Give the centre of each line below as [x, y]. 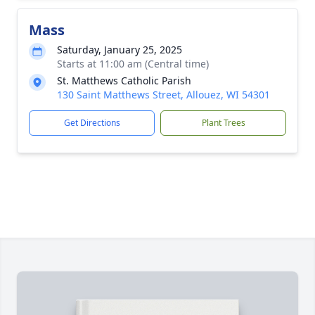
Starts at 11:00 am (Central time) [133, 64]
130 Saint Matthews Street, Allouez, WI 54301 [163, 95]
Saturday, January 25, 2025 [120, 50]
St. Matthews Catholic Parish [124, 81]
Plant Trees [223, 123]
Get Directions [92, 123]
